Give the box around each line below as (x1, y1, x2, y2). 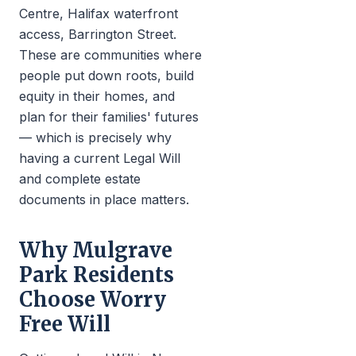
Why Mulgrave (19, 238, 172, 263)
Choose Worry (19, 287, 166, 312)
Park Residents (19, 262, 174, 288)
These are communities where (19, 47, 202, 63)
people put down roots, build (19, 68, 194, 83)
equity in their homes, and (19, 88, 175, 104)
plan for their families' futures (19, 109, 199, 125)
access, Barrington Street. (19, 26, 176, 42)
